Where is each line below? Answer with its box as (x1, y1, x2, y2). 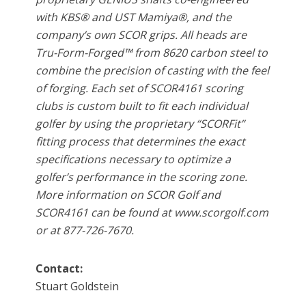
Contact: (36, 261, 83, 277)
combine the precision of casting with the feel (36, 63, 270, 79)
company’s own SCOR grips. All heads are (36, 27, 247, 43)
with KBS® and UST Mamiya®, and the (36, 10, 232, 25)
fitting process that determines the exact (36, 134, 246, 150)
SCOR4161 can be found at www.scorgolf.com (36, 205, 269, 221)
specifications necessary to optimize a (36, 152, 232, 167)
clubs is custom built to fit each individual (36, 98, 249, 114)
